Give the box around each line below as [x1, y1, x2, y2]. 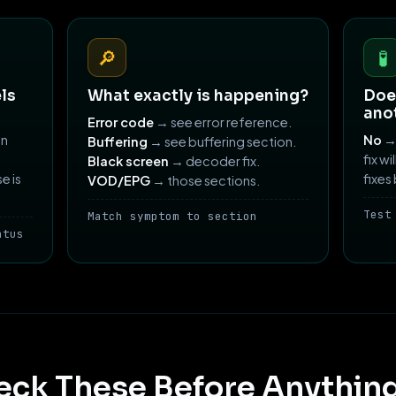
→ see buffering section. [148, 133, 296, 150]
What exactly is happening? [88, 87, 308, 106]
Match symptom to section [88, 209, 257, 225]
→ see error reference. [154, 114, 292, 131]
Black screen [88, 153, 169, 170]
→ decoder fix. [169, 153, 260, 170]
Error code [88, 114, 154, 131]
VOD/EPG [88, 172, 150, 189]
